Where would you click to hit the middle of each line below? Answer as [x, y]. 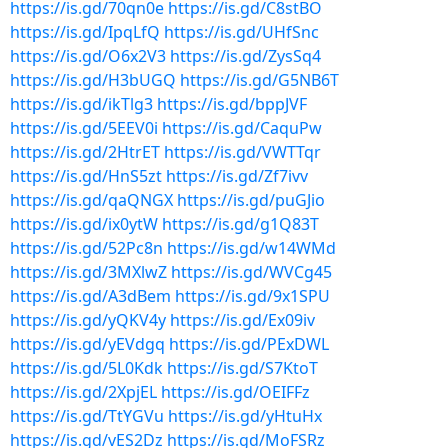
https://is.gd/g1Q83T [240, 224]
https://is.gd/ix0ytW [84, 224]
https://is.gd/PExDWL [249, 344]
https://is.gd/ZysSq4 [245, 56]
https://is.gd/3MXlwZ [88, 272]
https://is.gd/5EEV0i [84, 128]
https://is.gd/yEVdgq [87, 344]
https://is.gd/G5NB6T [259, 80]
